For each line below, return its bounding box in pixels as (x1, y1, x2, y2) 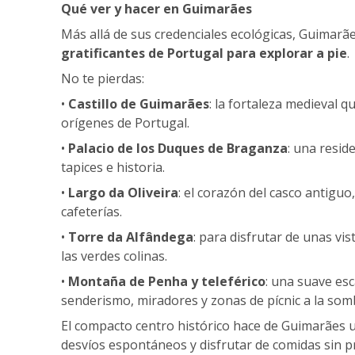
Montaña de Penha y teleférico (68, 272, 265, 290)
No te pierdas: (61, 69, 144, 87)
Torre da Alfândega (68, 227, 193, 246)
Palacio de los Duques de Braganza (68, 139, 288, 157)
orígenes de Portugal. (61, 113, 189, 132)
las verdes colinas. (61, 246, 167, 265)
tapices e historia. (61, 158, 165, 176)
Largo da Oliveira (68, 183, 178, 201)
